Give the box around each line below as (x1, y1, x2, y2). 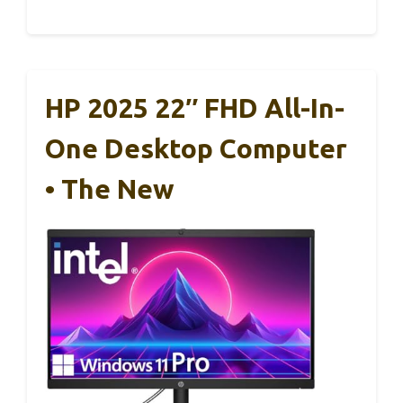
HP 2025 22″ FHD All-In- (45, 92, 345, 123)
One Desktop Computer (45, 132, 347, 164)
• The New (45, 173, 175, 204)
